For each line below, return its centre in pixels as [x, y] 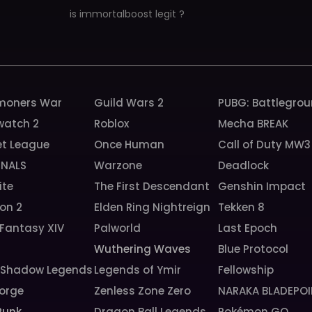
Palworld [118, 228]
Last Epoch [247, 228]
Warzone [118, 165]
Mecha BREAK [253, 124]
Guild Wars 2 [129, 103]
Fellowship [245, 270]
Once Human [130, 145]
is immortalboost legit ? [127, 14]
